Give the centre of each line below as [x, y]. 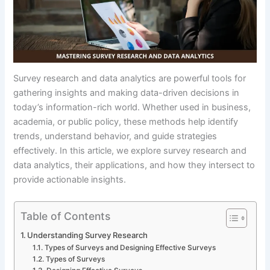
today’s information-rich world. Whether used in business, [132, 108]
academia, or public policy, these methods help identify [126, 122]
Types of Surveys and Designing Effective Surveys [130, 247]
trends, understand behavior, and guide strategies [115, 137]
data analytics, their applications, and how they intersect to [134, 165]
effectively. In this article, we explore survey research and [130, 151]
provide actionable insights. [70, 180]
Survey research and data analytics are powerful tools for [130, 79]
